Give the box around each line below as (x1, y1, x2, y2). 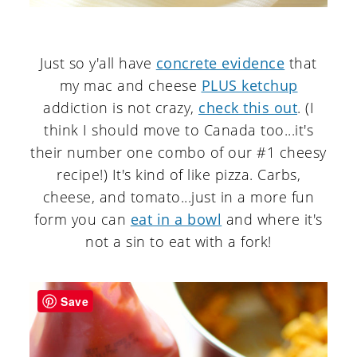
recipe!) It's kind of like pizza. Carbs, (57, 165, 300, 185)
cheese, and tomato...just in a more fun (42, 187, 315, 207)
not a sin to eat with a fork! (85, 232, 272, 252)
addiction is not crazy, (43, 98, 198, 118)
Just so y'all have (40, 53, 156, 73)
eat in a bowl (130, 210, 222, 229)
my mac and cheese (59, 76, 202, 96)
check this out (198, 98, 297, 118)
